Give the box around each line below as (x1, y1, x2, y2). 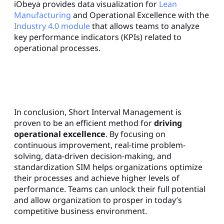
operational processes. (14, 42, 100, 53)
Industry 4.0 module (14, 20, 90, 31)
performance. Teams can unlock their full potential (14, 183, 205, 194)
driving (154, 117, 182, 128)
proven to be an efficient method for (14, 117, 154, 128)
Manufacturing (14, 9, 71, 20)
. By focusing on (105, 128, 165, 139)
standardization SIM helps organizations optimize (14, 161, 202, 172)
